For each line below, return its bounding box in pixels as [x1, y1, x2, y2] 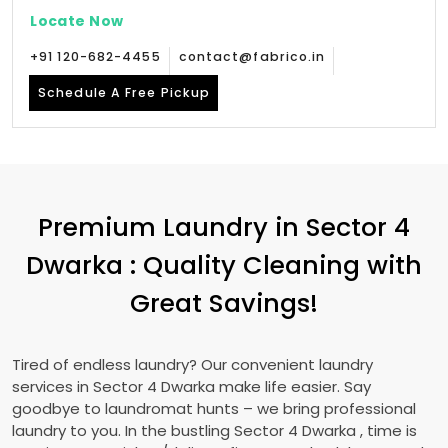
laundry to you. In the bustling [12, 420, 234, 441]
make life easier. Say [219, 376, 371, 397]
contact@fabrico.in [178, 48, 326, 65]
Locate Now [30, 10, 124, 31]
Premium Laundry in [38, 209, 306, 245]
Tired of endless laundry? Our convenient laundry [12, 354, 373, 375]
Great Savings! [130, 285, 318, 321]
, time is [360, 420, 417, 441]
